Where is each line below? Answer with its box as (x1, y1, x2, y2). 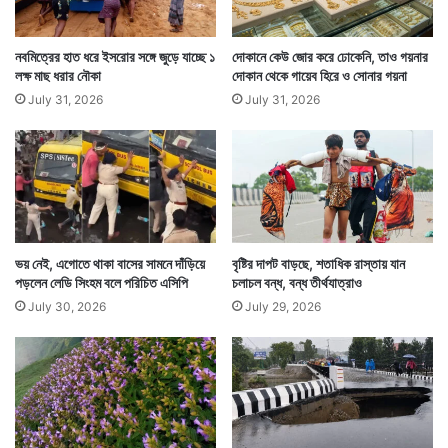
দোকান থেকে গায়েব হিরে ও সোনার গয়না (232, 67, 407, 85)
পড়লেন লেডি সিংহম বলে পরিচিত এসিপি (15, 273, 188, 291)
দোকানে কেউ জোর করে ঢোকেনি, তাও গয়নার (232, 48, 428, 66)
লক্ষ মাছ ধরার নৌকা (15, 67, 101, 85)
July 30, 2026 (28, 298, 106, 314)
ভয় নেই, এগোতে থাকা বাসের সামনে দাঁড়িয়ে (15, 254, 205, 272)
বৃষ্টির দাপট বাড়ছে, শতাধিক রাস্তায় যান (232, 254, 405, 272)
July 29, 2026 (245, 298, 321, 314)
